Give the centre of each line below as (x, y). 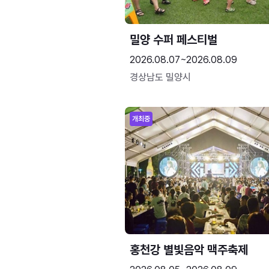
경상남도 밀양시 (160, 77)
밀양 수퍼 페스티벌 (174, 40)
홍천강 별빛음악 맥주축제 (189, 250)
